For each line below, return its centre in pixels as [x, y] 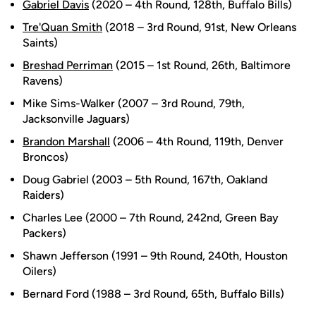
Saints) [40, 43]
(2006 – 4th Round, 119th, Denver [197, 141]
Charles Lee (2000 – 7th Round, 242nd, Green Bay [151, 218]
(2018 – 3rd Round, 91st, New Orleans [199, 27]
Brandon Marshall [66, 141]
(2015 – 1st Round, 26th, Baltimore [202, 65]
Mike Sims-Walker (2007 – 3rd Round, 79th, [134, 103]
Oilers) [39, 271]
